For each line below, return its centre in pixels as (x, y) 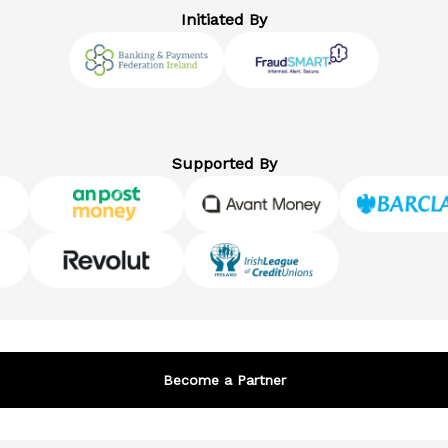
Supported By (224, 163)
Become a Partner (224, 380)
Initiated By (224, 19)
